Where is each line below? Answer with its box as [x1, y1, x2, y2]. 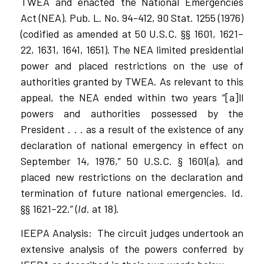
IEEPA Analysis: [21, 226, 92, 240]
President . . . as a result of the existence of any [21, 122, 243, 136]
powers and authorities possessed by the [21, 106, 243, 120]
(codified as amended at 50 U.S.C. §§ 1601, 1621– [21, 27, 243, 40]
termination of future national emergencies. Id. [21, 186, 243, 199]
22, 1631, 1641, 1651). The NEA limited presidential [21, 42, 243, 56]
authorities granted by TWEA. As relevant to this [21, 74, 243, 88]
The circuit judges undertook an [97, 226, 244, 240]
